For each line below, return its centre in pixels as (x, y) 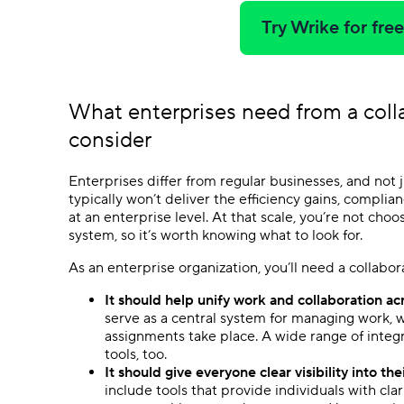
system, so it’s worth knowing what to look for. (216, 235)
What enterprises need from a (216, 112)
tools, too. (136, 354)
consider (110, 140)
